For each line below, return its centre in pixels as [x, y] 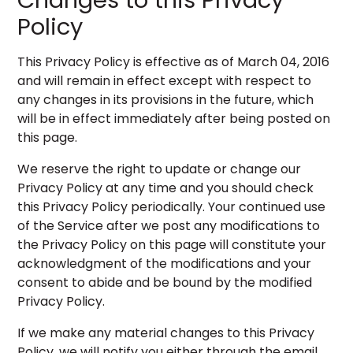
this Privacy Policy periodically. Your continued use [172, 207]
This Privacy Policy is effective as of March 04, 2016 [174, 62]
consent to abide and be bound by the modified [165, 282]
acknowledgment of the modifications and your [165, 264]
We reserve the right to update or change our [160, 169]
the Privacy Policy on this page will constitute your [172, 245]
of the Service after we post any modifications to [169, 226]
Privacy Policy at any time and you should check [166, 188]
